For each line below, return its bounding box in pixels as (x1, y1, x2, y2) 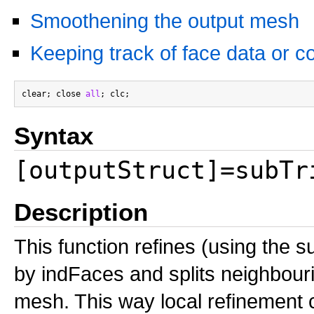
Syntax (14, 122, 93, 149)
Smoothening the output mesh (30, 9, 299, 32)
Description (14, 198, 148, 226)
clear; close (22, 89, 86, 99)
